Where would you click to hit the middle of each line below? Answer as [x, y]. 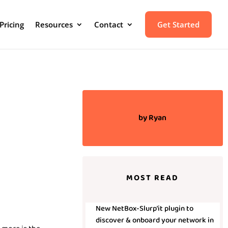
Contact [109, 24]
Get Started [178, 24]
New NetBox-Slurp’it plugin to [144, 209]
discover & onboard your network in [154, 220]
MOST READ [153, 178]
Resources [54, 24]
